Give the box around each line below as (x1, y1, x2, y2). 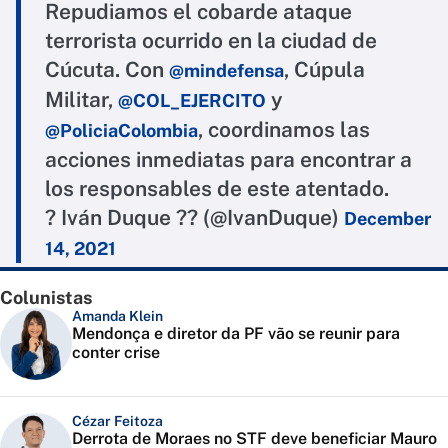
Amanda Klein (72, 308, 163, 325)
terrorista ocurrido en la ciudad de (45, 28, 377, 54)
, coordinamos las (198, 117, 370, 143)
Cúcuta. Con (45, 57, 169, 83)
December (344, 208, 431, 230)
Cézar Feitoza (72, 413, 163, 430)
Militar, (45, 87, 118, 113)
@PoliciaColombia (45, 120, 198, 142)
